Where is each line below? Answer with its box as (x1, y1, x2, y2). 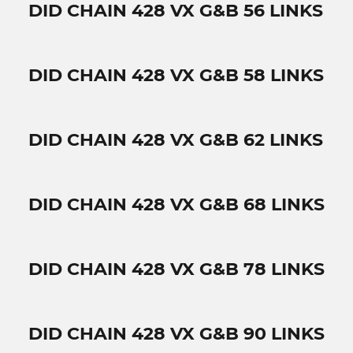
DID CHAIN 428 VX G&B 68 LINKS (28, 193, 325, 215)
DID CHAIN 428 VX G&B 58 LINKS (28, 64, 324, 86)
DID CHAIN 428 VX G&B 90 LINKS (28, 322, 325, 344)
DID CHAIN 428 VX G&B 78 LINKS (28, 258, 325, 280)
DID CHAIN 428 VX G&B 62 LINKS (28, 128, 323, 150)
